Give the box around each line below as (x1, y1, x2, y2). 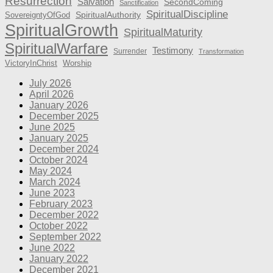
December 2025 (29, 110, 99, 121)
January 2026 (29, 99, 88, 110)
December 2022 (29, 209, 99, 220)
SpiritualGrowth (5, 20, 118, 40)
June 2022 (29, 242, 75, 253)
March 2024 (29, 176, 80, 187)
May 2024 (29, 165, 72, 176)
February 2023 (29, 198, 93, 209)
